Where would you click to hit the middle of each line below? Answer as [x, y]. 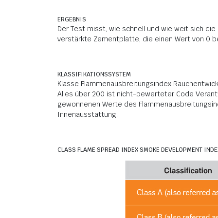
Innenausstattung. [88, 114]
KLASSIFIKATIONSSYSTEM [94, 74]
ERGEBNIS [72, 19]
